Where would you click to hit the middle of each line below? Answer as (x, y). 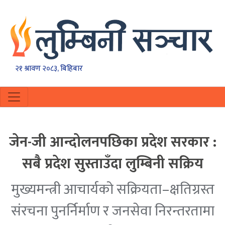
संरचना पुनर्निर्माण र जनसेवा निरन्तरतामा (113, 211)
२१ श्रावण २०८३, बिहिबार (49, 69)
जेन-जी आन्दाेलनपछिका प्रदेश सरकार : (113, 142)
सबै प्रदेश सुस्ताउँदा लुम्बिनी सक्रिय (113, 164)
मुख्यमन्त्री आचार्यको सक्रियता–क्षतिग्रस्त (113, 190)
